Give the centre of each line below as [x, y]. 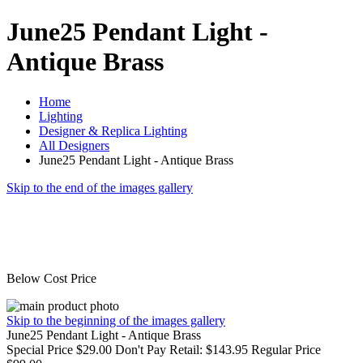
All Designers [74, 145]
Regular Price [286, 349]
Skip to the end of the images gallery [100, 187]
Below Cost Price [51, 278]
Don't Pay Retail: [159, 349]
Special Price [41, 349]
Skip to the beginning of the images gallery [116, 320]
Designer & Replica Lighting [113, 130]
